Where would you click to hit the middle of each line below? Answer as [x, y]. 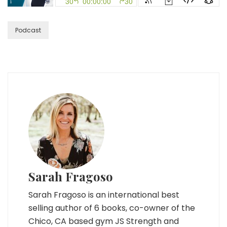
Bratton [64, 60]
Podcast [28, 30]
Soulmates [70, 7]
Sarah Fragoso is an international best [104, 195]
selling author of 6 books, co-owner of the [112, 208]
